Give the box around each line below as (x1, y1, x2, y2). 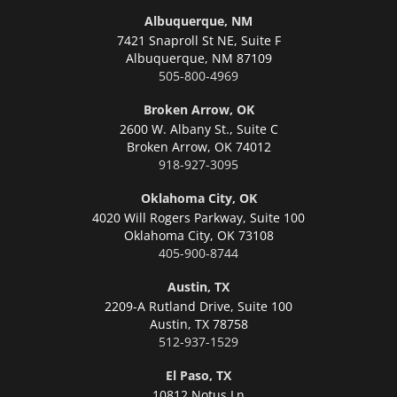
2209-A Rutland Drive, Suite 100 (105, 297, 292, 315)
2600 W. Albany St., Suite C (119, 120, 278, 137)
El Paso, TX (166, 366, 231, 384)
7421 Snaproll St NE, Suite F (116, 31, 281, 49)
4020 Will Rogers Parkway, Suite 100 (92, 208, 305, 226)
